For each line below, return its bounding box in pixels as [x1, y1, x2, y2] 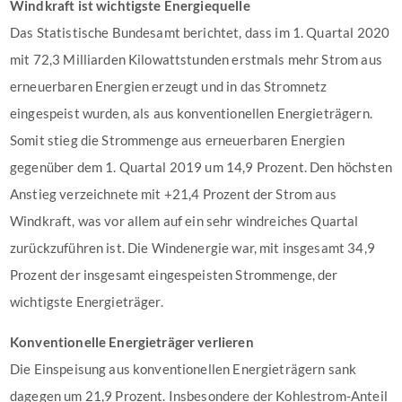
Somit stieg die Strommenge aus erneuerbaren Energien [10, 132, 345, 148]
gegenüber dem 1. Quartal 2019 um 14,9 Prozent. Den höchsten [10, 159, 392, 175]
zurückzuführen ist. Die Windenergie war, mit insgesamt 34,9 [10, 240, 375, 256]
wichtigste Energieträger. [10, 293, 163, 310]
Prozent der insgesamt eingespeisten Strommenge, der [10, 267, 338, 283]
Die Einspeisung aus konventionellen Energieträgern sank [10, 361, 357, 377]
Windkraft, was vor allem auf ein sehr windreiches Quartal [10, 213, 359, 229]
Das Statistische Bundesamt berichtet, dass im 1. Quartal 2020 [10, 24, 390, 40]
